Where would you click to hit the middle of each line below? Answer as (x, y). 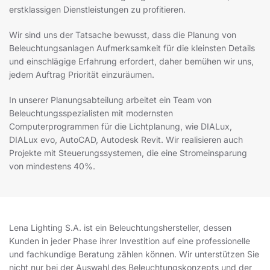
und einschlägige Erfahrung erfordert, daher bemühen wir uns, (131, 61)
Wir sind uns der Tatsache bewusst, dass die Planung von (123, 35)
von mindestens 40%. (52, 166)
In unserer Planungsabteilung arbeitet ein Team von (110, 100)
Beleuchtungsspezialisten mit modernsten (91, 113)
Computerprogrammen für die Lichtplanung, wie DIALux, (121, 127)
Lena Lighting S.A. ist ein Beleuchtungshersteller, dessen (120, 228)
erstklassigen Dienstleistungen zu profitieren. (97, 10)
